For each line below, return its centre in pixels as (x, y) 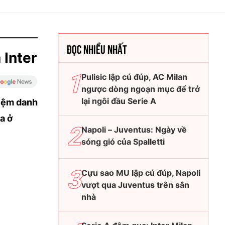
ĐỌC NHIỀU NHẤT (97, 48)
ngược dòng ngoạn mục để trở (141, 89)
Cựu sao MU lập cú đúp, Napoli (141, 173)
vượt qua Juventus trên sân (135, 185)
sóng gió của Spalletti (123, 142)
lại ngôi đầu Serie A (119, 101)
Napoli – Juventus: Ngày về (134, 130)
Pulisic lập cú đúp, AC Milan (134, 77)
